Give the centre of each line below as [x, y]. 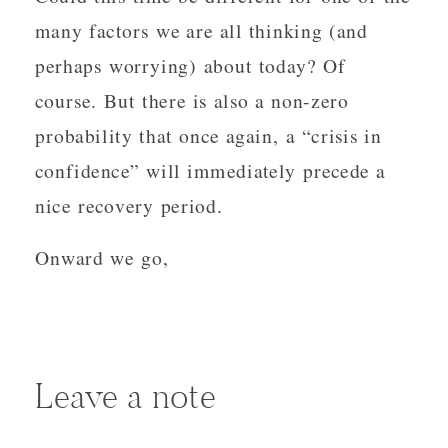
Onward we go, [102, 256]
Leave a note [125, 395]
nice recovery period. [129, 205]
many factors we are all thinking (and [202, 30]
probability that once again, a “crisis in [208, 135]
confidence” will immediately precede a [210, 170]
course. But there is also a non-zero [192, 100]
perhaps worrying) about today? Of [190, 65]
